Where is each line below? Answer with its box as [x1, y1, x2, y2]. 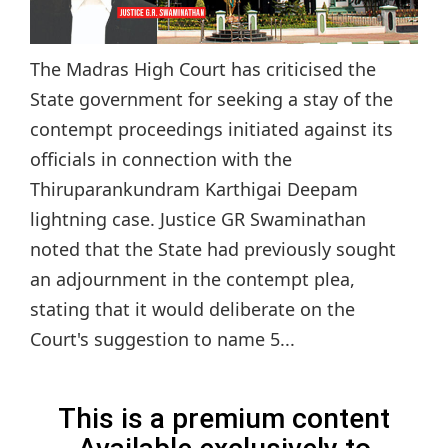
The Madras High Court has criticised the [30, 57, 376, 82]
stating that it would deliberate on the [30, 297, 355, 322]
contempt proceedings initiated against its [30, 117, 393, 142]
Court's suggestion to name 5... [30, 327, 295, 352]
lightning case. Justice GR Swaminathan [30, 207, 366, 232]
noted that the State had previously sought [30, 237, 396, 262]
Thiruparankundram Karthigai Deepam [30, 177, 358, 202]
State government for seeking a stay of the [30, 87, 393, 112]
